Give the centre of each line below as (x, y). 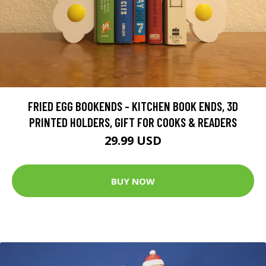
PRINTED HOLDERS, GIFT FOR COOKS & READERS (133, 122)
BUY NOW (133, 181)
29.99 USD (133, 141)
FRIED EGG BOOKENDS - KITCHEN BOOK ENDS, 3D (133, 106)
